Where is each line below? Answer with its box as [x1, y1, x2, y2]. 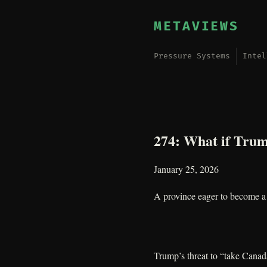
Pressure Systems [154, 51, 230, 61]
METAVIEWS [154, 19, 240, 34]
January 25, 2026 [154, 162, 219, 175]
